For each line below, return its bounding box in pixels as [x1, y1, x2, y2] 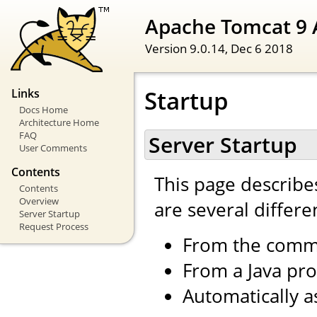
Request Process [18, 219, 88, 233]
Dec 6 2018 [231, 39, 293, 57]
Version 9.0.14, [145, 39, 231, 57]
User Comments [18, 142, 87, 155]
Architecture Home [18, 116, 99, 129]
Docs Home [18, 103, 68, 117]
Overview [18, 194, 59, 207]
